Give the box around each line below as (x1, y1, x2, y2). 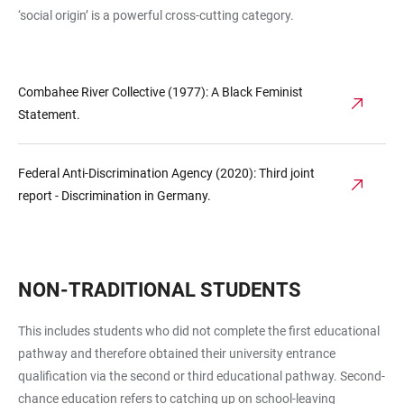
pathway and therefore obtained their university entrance (18, 346, 335, 361)
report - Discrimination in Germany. (18, 188, 211, 203)
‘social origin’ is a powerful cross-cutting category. (18, 8, 294, 23)
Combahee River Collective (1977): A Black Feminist (18, 85, 303, 99)
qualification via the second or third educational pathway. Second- (18, 369, 385, 383)
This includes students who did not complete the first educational (18, 324, 380, 338)
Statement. (18, 107, 80, 122)
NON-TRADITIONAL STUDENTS (18, 279, 301, 301)
